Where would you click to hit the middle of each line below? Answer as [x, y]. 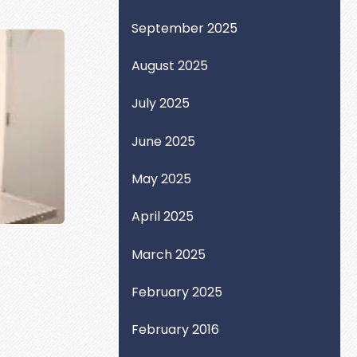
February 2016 [176, 330]
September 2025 [185, 28]
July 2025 [161, 104]
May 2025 [162, 178]
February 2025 [177, 292]
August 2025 [170, 65]
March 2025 [169, 254]
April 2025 [163, 217]
